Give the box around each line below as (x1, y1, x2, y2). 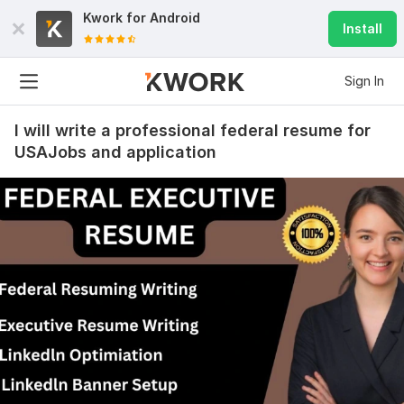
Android (150, 10, 200, 25)
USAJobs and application (14, 142, 216, 161)
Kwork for (83, 10, 150, 25)
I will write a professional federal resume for (14, 121, 371, 140)
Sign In (344, 73, 384, 88)
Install (343, 21, 382, 36)
